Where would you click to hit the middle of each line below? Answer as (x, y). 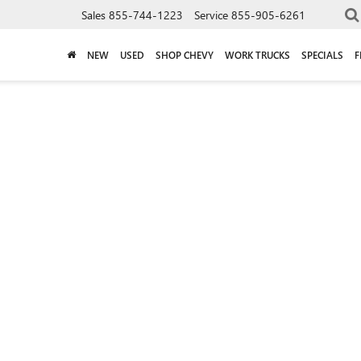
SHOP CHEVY (185, 54)
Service (211, 15)
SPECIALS (322, 54)
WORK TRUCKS (257, 54)
